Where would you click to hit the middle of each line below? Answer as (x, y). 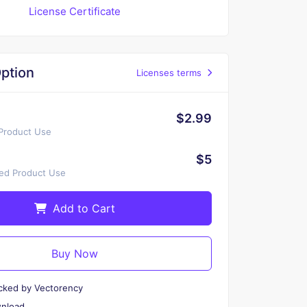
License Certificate (74, 11)
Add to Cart (84, 208)
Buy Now (74, 254)
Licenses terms (169, 72)
